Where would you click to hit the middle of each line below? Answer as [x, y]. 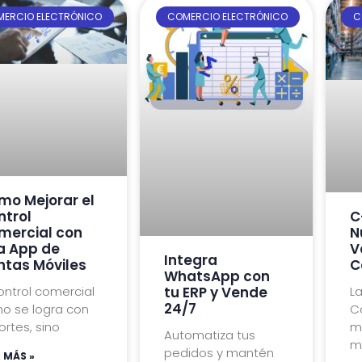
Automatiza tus [209, 335]
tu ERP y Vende [215, 292]
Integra [190, 260]
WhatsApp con [217, 276]
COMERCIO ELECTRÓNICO [228, 17]
